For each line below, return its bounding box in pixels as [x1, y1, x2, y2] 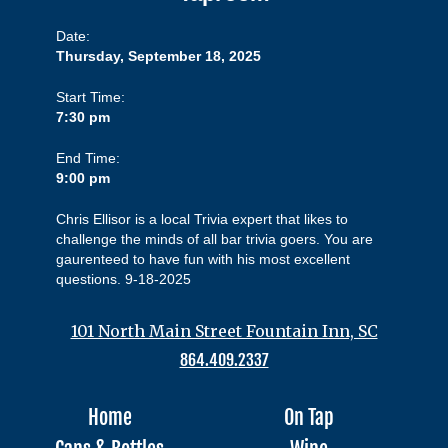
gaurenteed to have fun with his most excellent [56, 251, 350, 267]
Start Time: [56, 89, 125, 105]
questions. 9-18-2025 [56, 271, 191, 287]
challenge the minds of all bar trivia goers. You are [56, 231, 373, 247]
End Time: [56, 150, 120, 166]
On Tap [283, 405, 334, 430]
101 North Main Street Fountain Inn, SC [70, 321, 378, 341]
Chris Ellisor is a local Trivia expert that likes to [56, 211, 348, 227]
